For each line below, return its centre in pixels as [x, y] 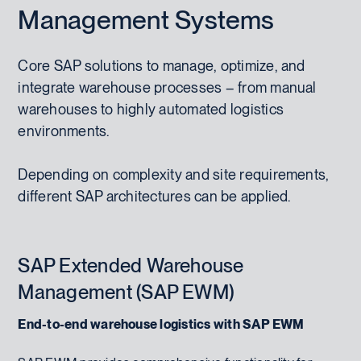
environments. [64, 131]
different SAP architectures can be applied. [154, 196]
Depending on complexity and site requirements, [174, 174]
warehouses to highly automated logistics [151, 109]
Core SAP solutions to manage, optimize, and [162, 65]
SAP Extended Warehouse [131, 265]
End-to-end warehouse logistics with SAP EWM [161, 324]
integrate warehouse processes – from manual [167, 87]
